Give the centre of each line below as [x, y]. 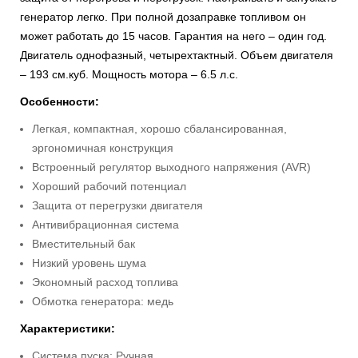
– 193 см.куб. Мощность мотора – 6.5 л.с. [129, 74]
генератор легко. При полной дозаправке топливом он [163, 17]
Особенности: [60, 101]
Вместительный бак [84, 244]
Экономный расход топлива [105, 282]
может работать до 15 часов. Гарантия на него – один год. [173, 36]
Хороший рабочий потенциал [109, 186]
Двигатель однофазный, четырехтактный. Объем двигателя [177, 55]
